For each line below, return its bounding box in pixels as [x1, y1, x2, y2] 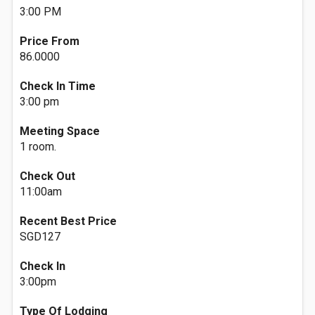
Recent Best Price [20, 214, 117, 228]
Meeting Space [20, 124, 100, 138]
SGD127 [20, 230, 60, 243]
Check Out [20, 169, 75, 183]
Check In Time [20, 79, 96, 93]
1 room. [20, 140, 56, 153]
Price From [20, 34, 79, 48]
